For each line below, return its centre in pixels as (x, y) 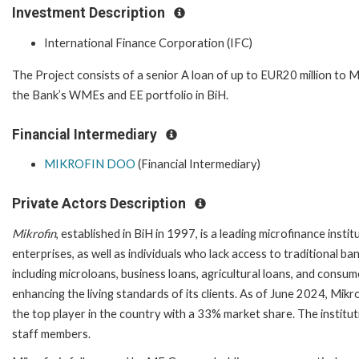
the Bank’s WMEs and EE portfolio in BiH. (121, 95)
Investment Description (90, 13)
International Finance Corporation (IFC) (148, 42)
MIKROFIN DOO (90, 164)
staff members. (51, 333)
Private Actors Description (101, 204)
